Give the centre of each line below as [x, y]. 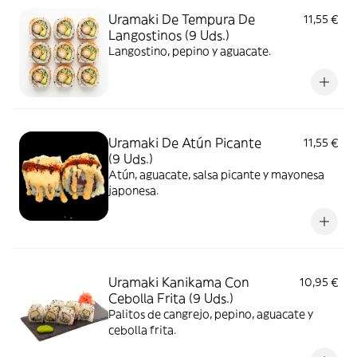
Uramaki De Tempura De [182, 19]
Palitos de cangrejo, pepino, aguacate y [211, 314]
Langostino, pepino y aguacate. [190, 51]
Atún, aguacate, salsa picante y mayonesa [216, 175]
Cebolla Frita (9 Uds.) [171, 298]
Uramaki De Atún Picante [185, 143]
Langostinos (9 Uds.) [169, 35]
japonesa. [133, 190]
